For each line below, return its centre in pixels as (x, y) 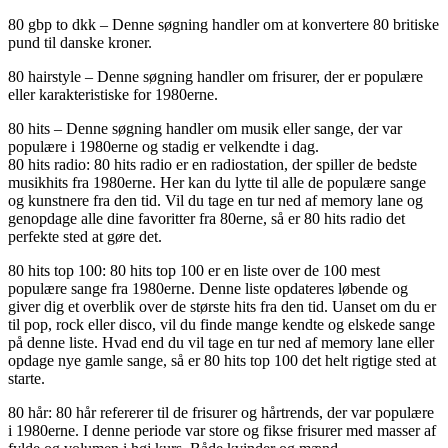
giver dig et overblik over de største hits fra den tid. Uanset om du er (222, 306)
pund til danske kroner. (80, 42)
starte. (26, 378)
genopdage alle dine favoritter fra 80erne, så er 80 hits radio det (206, 218)
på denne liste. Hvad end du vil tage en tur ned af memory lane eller (221, 342)
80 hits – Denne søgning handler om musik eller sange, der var (205, 128)
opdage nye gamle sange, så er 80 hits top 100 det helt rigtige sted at (222, 360)
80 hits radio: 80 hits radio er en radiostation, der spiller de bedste (212, 164)
